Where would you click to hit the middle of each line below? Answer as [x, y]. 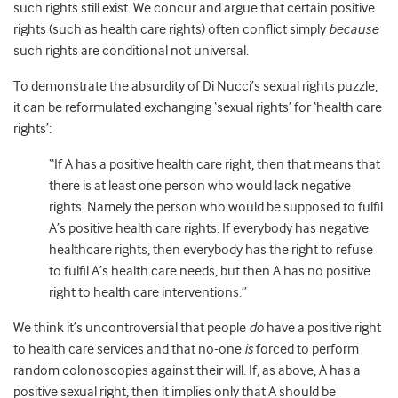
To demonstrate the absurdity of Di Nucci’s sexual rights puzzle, [195, 86]
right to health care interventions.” [148, 292]
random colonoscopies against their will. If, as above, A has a [187, 370]
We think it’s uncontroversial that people [131, 328]
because [354, 29]
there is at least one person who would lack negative [200, 186]
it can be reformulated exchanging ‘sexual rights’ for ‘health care [198, 107]
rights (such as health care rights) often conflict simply [171, 29]
